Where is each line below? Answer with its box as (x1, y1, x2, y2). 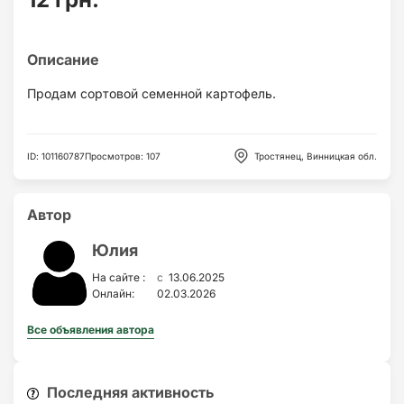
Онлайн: (92, 286, 134, 300)
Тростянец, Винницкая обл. (254, 151, 377, 162)
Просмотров (85, 151, 141, 162)
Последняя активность (43, 382, 215, 401)
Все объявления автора (27, 322, 154, 336)
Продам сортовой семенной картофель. (27, 85, 276, 101)
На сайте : (92, 271, 145, 285)
